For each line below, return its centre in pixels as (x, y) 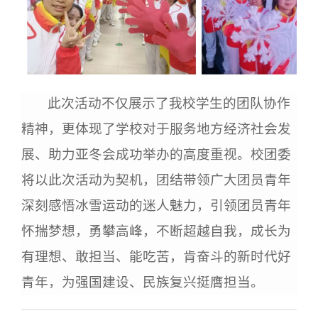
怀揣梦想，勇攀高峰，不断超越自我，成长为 (156, 231)
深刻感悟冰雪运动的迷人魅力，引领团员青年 (156, 205)
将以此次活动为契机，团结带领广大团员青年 (156, 180)
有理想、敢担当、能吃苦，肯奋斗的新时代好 (156, 256)
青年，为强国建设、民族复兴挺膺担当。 (143, 282)
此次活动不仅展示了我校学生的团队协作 (169, 103)
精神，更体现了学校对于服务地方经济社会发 (156, 128)
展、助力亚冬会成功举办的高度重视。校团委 (156, 154)
